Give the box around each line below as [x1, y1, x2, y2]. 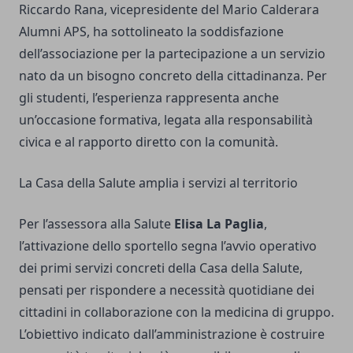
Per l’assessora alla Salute [19, 215, 174, 233]
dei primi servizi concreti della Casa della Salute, [19, 259, 303, 277]
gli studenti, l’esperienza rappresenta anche [19, 89, 279, 107]
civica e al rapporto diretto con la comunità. [19, 133, 278, 151]
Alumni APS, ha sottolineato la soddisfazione [19, 23, 284, 41]
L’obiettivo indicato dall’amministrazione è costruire [19, 325, 325, 344]
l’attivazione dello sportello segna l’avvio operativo [19, 237, 317, 255]
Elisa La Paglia [174, 215, 264, 233]
